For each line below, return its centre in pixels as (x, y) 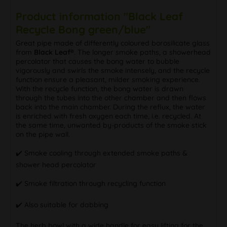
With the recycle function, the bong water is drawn (100, 88)
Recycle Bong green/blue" (83, 29)
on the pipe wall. (43, 134)
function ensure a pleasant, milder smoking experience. (108, 79)
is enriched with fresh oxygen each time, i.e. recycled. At (108, 116)
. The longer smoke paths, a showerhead (142, 52)
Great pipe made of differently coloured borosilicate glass (113, 43)
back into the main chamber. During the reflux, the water (110, 107)
